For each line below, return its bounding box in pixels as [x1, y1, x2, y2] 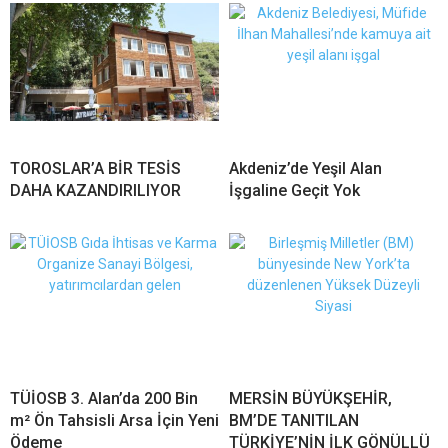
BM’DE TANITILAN [229, 411, 359, 431]
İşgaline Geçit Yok [229, 181, 360, 201]
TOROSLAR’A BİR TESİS [10, 159, 181, 179]
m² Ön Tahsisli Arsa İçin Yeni [10, 411, 219, 431]
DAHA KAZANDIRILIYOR [10, 181, 181, 201]
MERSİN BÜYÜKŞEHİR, [229, 389, 392, 409]
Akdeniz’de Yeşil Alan [229, 159, 382, 179]
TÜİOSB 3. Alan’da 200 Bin [10, 389, 198, 409]
